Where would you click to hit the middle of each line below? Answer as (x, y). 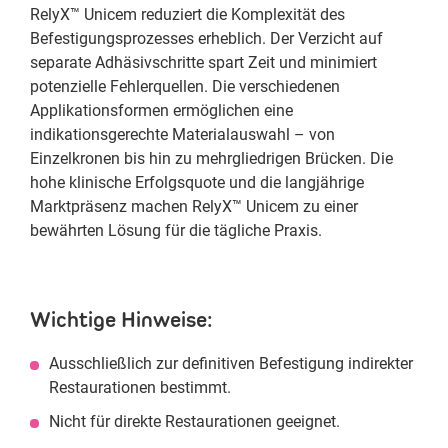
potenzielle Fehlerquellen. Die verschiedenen (185, 86)
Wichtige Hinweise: (121, 319)
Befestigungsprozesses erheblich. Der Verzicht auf (206, 38)
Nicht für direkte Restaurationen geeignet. (194, 421)
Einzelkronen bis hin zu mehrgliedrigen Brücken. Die (211, 158)
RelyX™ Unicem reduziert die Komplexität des (187, 14)
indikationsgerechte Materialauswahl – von (182, 134)
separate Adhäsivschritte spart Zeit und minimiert (203, 62)
